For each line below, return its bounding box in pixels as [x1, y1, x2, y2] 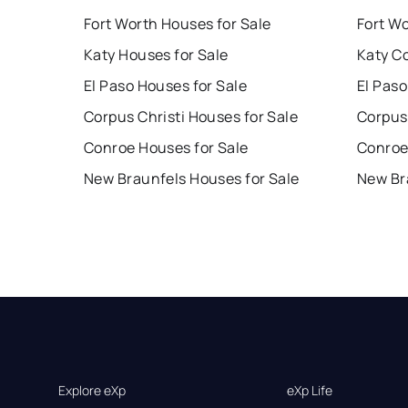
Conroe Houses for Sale [84, 138, 249, 158]
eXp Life [287, 382, 333, 400]
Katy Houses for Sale [84, 45, 229, 66]
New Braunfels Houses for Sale [84, 168, 300, 189]
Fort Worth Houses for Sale [84, 14, 271, 35]
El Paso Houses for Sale [84, 76, 248, 97]
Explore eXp [58, 382, 126, 400]
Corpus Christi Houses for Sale [84, 107, 299, 127]
